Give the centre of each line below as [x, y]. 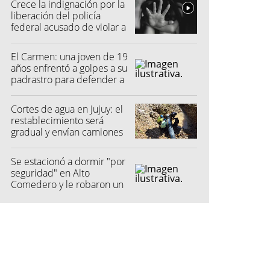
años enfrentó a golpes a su [69, 68]
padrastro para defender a [67, 79]
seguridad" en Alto [50, 173]
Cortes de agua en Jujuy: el [67, 109]
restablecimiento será [57, 120]
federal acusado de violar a [68, 27]
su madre [31, 91]
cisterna [28, 143]
